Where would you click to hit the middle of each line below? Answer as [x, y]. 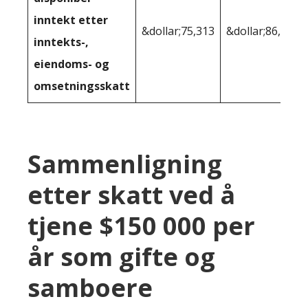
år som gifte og [121, 256]
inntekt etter [71, 20]
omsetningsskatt [82, 86]
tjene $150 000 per [141, 225]
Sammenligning [125, 164]
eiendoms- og [71, 64]
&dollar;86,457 [263, 31]
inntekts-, [61, 42]
